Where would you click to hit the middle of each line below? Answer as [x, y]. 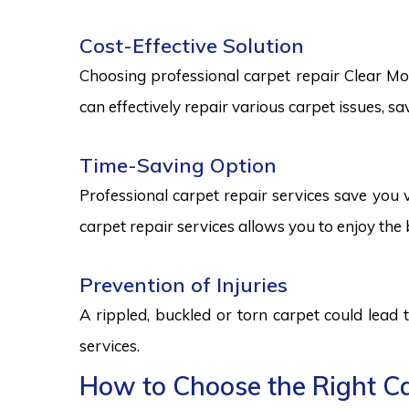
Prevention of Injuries [184, 285]
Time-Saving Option [178, 165]
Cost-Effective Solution [192, 46]
